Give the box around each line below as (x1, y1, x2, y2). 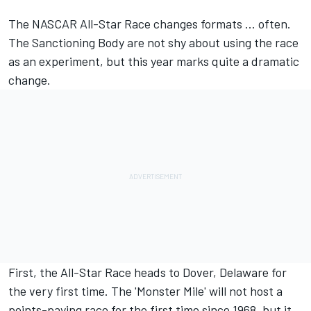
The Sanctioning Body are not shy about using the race (8, 35, 299, 51)
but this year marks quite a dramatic (106, 53, 299, 69)
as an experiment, (8, 53, 106, 69)
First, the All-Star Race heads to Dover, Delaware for (8, 264, 287, 280)
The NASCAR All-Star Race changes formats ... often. (8, 16, 291, 32)
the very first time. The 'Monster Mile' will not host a (8, 283, 283, 299)
